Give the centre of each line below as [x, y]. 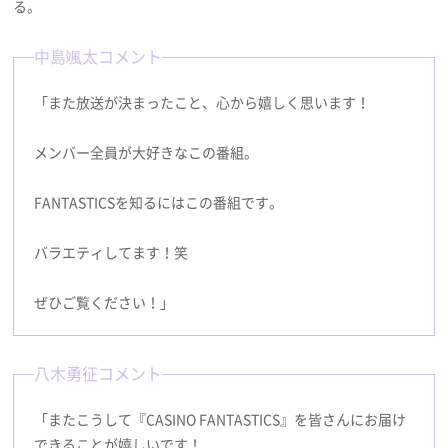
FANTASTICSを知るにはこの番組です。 [159, 202]
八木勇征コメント [98, 373]
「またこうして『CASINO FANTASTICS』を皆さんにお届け [220, 419]
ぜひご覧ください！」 [104, 302]
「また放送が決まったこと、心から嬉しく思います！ [202, 102]
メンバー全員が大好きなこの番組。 [146, 152]
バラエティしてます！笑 [111, 252]
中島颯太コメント [98, 56]
